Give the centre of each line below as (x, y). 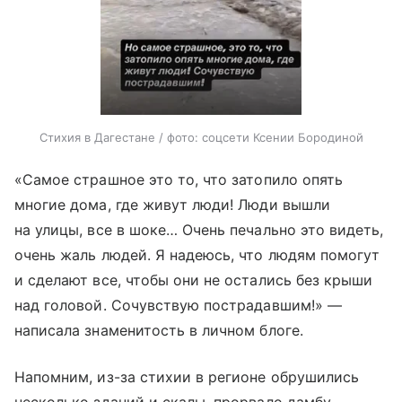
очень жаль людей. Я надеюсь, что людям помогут (197, 254)
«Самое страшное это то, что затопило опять (179, 179)
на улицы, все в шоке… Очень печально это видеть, (199, 229)
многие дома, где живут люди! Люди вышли (172, 204)
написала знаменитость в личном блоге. (159, 330)
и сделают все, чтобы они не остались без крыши (194, 280)
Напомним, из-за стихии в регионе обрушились (187, 376)
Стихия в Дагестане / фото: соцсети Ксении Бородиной (201, 137)
